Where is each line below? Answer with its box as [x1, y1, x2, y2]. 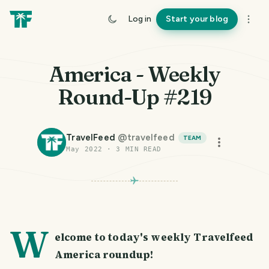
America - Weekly [49, 61, 220, 87]
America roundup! [54, 247, 154, 262]
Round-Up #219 [58, 84, 211, 110]
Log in [127, 14, 151, 24]
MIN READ [120, 145, 162, 153]
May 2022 [66, 145, 103, 153]
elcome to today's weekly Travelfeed [54, 230, 253, 244]
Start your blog [165, 14, 228, 24]
